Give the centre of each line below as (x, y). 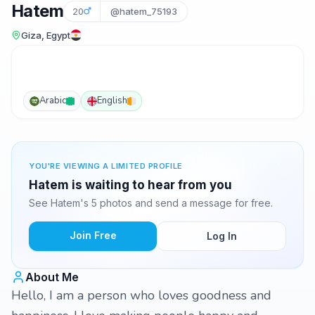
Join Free (93, 235)
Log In (221, 236)
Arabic (53, 101)
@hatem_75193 (144, 11)
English (112, 101)
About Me (52, 277)
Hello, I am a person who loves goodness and (141, 295)
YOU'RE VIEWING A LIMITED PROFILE (106, 166)
